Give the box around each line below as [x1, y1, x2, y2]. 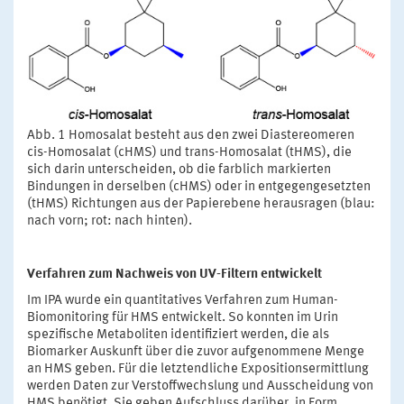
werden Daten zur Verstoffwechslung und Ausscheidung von [27, 379, 373, 393]
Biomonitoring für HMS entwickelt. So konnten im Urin [27, 310, 338, 325]
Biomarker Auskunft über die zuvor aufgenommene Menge [27, 344, 364, 359]
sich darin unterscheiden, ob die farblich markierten [27, 162, 331, 177]
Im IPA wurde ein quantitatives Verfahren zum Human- [27, 293, 338, 308]
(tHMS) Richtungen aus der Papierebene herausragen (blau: [27, 197, 375, 211]
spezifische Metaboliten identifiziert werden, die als [27, 327, 329, 342]
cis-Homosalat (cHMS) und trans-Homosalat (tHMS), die [27, 145, 352, 160]
